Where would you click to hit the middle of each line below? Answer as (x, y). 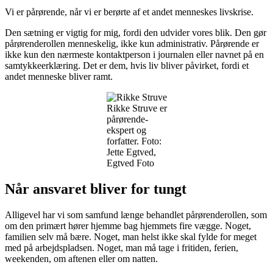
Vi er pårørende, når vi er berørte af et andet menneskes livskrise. (129, 12)
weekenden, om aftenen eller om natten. (81, 258)
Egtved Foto (130, 163)
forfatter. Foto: (134, 141)
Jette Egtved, (131, 152)
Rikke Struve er (136, 108)
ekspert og (126, 130)
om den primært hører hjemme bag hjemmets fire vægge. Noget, (128, 225)
